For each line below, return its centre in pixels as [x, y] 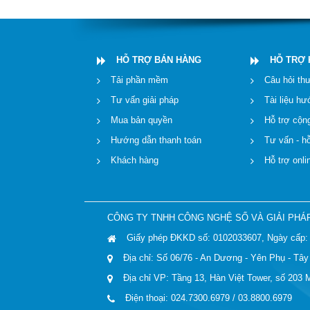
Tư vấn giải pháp [145, 100]
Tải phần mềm [139, 80]
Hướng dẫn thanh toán [156, 140]
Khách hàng [135, 160]
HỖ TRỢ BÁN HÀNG [159, 60]
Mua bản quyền [142, 120]
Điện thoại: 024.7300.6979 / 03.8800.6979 [209, 298]
